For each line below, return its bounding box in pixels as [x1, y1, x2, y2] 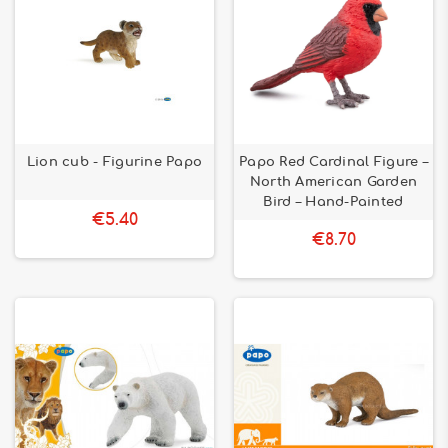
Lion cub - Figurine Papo [26, 155, 203, 169]
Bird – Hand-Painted [263, 195, 404, 209]
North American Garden [249, 175, 418, 189]
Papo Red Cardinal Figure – [239, 155, 428, 169]
